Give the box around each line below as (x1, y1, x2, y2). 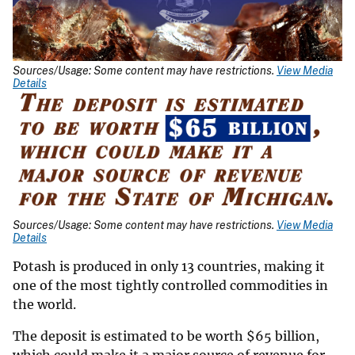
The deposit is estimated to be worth (13, 328, 246, 345)
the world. (13, 296, 79, 313)
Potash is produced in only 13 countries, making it (13, 258, 325, 275)
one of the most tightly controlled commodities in (13, 277, 328, 294)
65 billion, (255, 328, 319, 345)
